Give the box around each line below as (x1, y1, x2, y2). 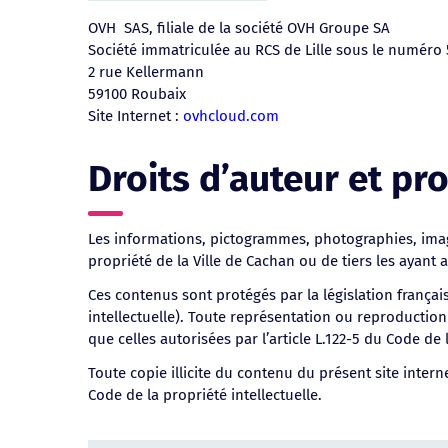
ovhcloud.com (183, 106, 279, 125)
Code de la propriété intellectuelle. (88, 385, 322, 404)
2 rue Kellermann (88, 62, 204, 81)
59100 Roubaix (88, 84, 186, 103)
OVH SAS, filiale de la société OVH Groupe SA (88, 18, 390, 37)
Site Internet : (88, 106, 183, 125)
